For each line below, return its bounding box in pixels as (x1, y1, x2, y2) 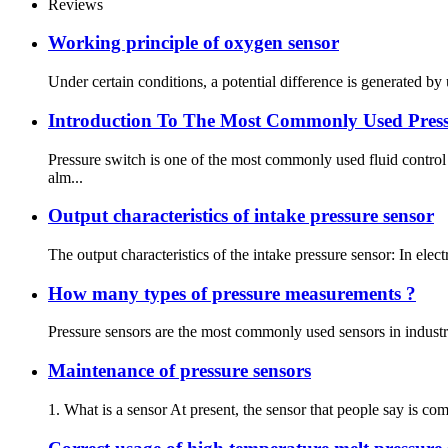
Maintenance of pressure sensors (48, 360, 311, 382)
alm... (48, 168, 83, 186)
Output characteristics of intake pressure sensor (48, 205, 434, 227)
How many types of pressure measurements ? (48, 282, 416, 304)
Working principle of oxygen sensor (48, 32, 339, 54)
